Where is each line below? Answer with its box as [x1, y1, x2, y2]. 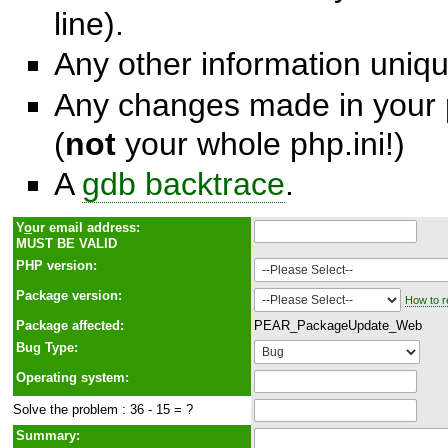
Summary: [16, 427, 80, 443]
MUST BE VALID [16, 235, 117, 251]
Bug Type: [16, 339, 78, 355]
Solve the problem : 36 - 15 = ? [13, 401, 193, 417]
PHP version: [16, 257, 97, 273]
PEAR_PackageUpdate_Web [254, 317, 422, 333]
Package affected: [16, 317, 124, 333]
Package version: [16, 287, 122, 303]
